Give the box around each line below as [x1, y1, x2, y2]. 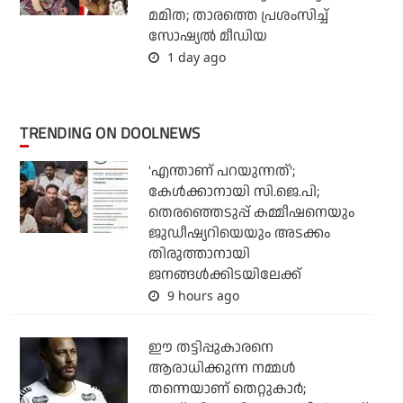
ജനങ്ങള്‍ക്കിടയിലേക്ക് [148, 264, 301, 285]
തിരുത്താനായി [148, 243, 250, 264]
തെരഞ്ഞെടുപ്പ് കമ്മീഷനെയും [148, 201, 354, 223]
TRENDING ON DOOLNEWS [28, 121, 201, 145]
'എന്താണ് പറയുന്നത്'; [148, 160, 295, 182]
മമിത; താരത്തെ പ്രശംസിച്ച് [148, 4, 328, 26]
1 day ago [163, 48, 226, 66]
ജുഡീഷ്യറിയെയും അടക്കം [148, 222, 330, 244]
